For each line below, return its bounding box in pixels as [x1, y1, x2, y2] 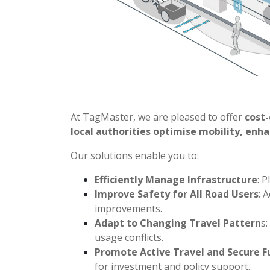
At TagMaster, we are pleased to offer [71, 110, 245, 124]
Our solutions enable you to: [71, 149, 199, 162]
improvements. [95, 202, 162, 215]
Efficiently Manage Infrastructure [95, 173, 257, 186]
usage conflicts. [95, 231, 163, 244]
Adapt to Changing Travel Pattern [95, 216, 261, 230]
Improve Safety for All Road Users [95, 187, 259, 201]
